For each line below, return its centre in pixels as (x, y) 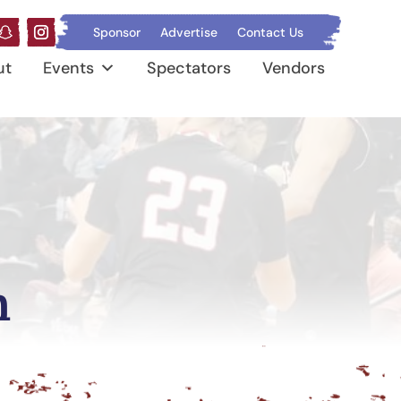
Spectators (189, 68)
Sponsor (116, 32)
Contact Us (270, 32)
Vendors (294, 68)
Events (69, 68)
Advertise (188, 32)
